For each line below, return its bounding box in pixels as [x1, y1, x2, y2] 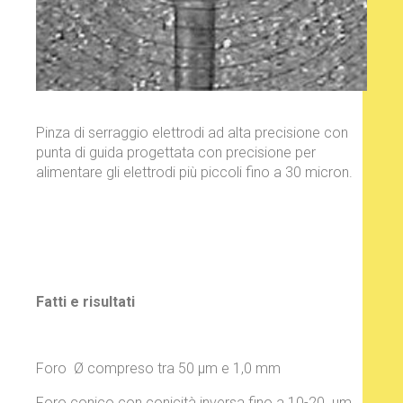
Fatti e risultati [36, 293, 135, 311]
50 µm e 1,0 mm [175, 360, 281, 378]
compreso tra [87, 360, 175, 378]
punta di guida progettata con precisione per [36, 144, 316, 162]
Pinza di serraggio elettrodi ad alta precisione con [36, 124, 348, 142]
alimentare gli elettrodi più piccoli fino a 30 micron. [36, 164, 353, 182]
